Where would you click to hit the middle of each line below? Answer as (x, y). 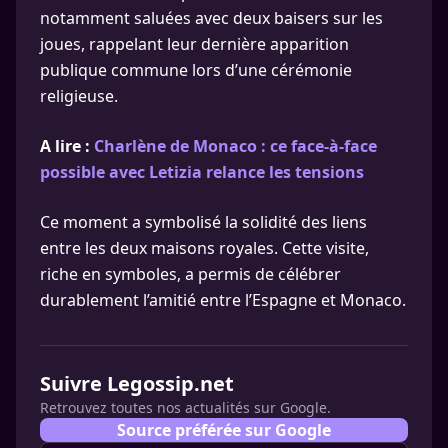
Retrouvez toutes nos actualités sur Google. (185, 407)
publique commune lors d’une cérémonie (196, 70)
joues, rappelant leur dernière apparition (194, 44)
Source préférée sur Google (224, 430)
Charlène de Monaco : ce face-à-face (235, 146)
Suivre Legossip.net (137, 383)
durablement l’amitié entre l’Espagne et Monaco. (223, 300)
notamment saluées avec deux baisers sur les (211, 18)
